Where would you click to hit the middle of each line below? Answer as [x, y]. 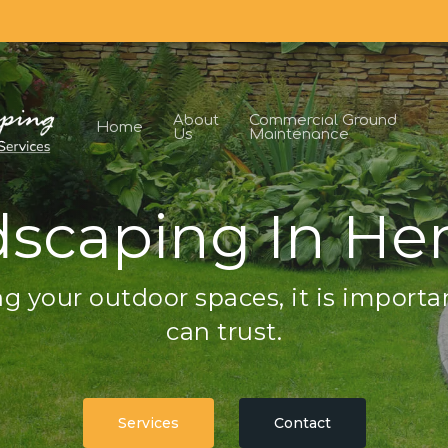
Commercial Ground [322, 120]
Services [148, 423]
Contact [302, 423]
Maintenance [298, 134]
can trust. [224, 331]
